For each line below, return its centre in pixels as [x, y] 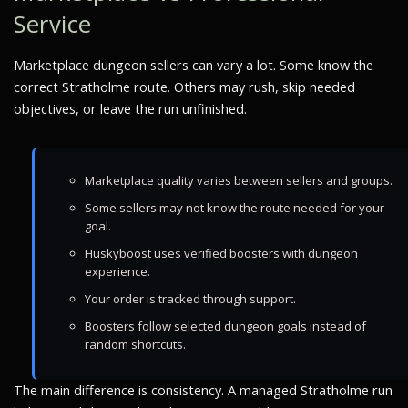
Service [53, 24]
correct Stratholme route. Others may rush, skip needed [184, 87]
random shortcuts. [135, 344]
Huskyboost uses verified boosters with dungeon [221, 253]
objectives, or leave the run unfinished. [130, 109]
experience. [117, 271]
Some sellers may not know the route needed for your [235, 208]
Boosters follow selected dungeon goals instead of [225, 326]
